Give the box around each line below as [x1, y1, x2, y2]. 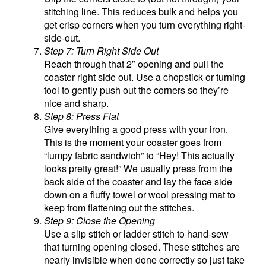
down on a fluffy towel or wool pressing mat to [44, 187, 236, 201]
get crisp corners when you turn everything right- [44, 17, 246, 31]
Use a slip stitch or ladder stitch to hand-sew [44, 226, 229, 240]
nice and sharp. [44, 96, 109, 110]
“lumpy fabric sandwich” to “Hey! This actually [44, 148, 235, 162]
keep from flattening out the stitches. [44, 200, 195, 214]
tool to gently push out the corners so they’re [44, 83, 229, 97]
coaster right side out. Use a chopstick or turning [44, 69, 246, 84]
